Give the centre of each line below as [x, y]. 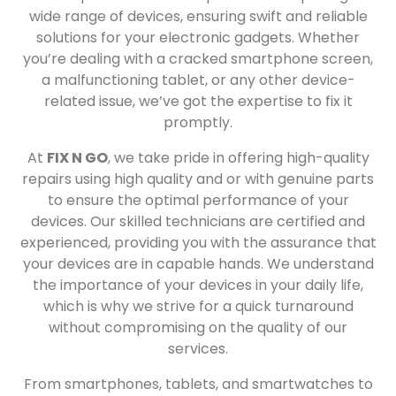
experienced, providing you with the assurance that [198, 243]
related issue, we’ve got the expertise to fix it [198, 101]
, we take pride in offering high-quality [238, 158]
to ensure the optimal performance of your [198, 200]
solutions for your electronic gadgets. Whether [198, 38]
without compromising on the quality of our [198, 327]
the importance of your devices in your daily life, [198, 285]
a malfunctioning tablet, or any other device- [198, 80]
